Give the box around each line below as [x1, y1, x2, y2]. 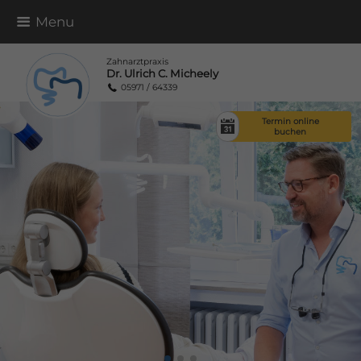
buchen [274, 126, 307, 137]
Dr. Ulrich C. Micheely [106, 66, 218, 80]
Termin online [261, 115, 319, 127]
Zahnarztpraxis [106, 56, 168, 67]
